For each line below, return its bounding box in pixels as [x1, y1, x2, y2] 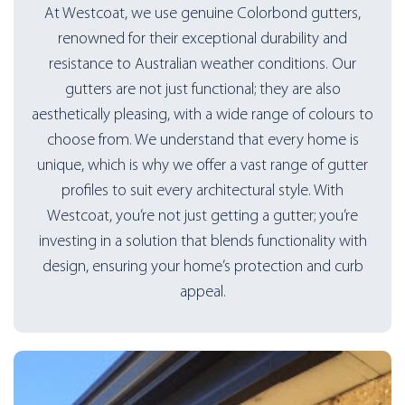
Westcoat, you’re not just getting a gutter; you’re [47, 207, 358, 225]
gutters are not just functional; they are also [64, 80, 341, 99]
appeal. [179, 283, 226, 301]
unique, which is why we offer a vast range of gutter [37, 156, 368, 174]
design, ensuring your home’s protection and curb [42, 258, 363, 276]
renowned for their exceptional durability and [58, 30, 347, 48]
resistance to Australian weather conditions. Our [49, 55, 356, 73]
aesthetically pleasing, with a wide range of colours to [32, 106, 373, 124]
